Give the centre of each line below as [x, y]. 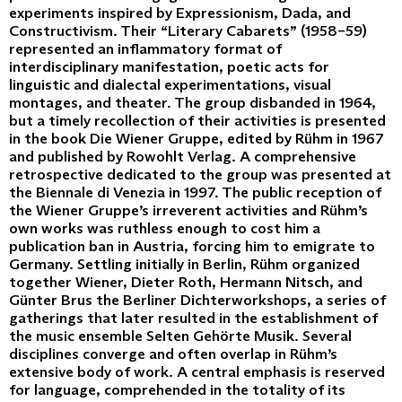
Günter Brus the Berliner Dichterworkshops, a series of [197, 300]
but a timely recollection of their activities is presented [197, 120]
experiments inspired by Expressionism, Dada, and [180, 13]
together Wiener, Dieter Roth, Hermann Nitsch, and [186, 282]
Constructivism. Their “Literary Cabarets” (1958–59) [188, 31]
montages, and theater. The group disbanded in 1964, [192, 102]
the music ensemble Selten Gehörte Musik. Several [180, 336]
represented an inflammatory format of [145, 48]
